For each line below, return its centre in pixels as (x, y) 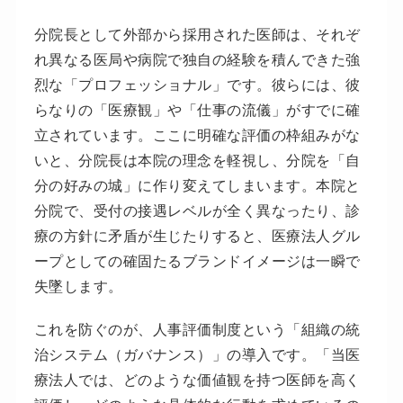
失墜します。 (78, 286)
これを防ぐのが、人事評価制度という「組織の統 (197, 329)
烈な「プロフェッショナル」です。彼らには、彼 (197, 85)
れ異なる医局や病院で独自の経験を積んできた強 (197, 59)
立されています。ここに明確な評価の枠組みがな (197, 135)
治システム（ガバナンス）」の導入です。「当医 (197, 354)
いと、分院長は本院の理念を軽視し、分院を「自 (197, 160)
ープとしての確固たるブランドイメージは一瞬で (197, 261)
